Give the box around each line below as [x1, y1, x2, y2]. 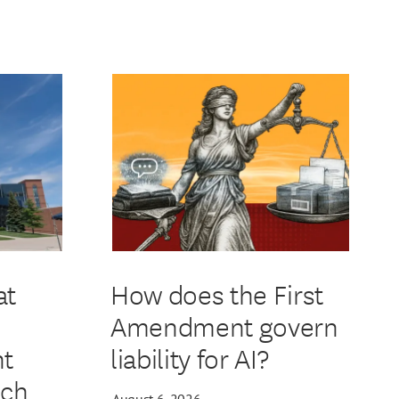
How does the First [110, 274, 323, 313]
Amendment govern [110, 306, 338, 346]
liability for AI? [110, 338, 269, 378]
